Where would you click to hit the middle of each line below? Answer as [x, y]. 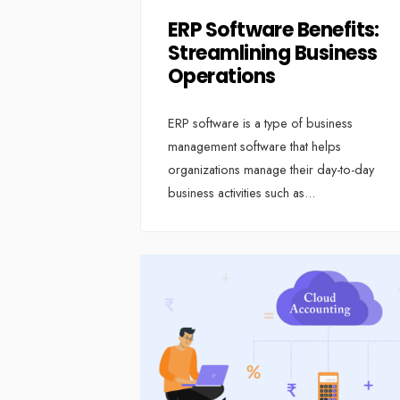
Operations [222, 77]
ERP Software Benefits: [274, 30]
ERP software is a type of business [260, 123]
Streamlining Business [273, 54]
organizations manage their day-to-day [271, 169]
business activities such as [236, 192]
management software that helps [254, 146]
